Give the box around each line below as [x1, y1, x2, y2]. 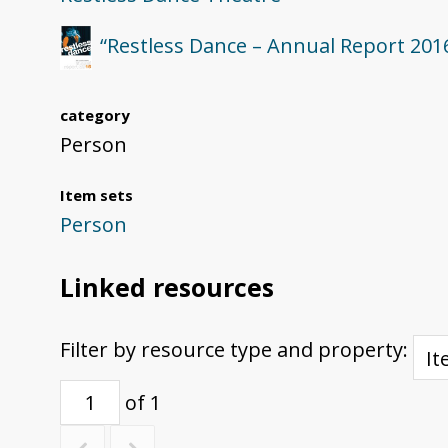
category [60, 105, 130, 126]
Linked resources [60, 270, 274, 305]
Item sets [60, 185, 133, 206]
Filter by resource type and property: [60, 336, 413, 364]
